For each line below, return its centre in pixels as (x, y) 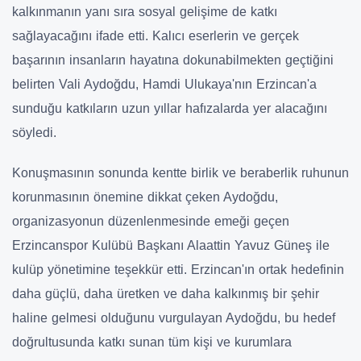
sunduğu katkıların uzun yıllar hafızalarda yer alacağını (170, 109)
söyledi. (34, 133)
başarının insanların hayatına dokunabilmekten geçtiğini (173, 60)
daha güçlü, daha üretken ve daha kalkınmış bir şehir (166, 294)
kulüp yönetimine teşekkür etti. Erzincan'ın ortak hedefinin (178, 270)
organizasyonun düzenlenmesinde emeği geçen (151, 222)
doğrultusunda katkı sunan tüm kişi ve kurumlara (152, 342)
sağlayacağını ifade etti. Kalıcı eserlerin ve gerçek (156, 36)
